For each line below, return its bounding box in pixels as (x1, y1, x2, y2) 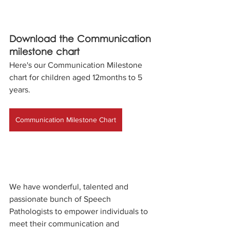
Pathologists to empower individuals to (9, 206, 150, 216)
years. (9, 85, 30, 94)
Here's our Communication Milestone (9, 60, 144, 69)
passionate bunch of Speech (9, 194, 113, 203)
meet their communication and (9, 219, 121, 228)
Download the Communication (9, 33, 154, 46)
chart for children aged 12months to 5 (9, 72, 144, 82)
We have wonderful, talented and (9, 182, 130, 191)
